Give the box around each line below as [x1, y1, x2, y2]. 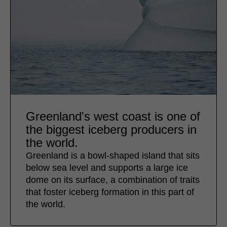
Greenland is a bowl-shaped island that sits [26, 150, 200, 161]
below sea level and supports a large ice [26, 163, 188, 173]
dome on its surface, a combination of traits [26, 175, 200, 185]
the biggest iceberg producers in [26, 123, 197, 137]
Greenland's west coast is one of [26, 109, 200, 124]
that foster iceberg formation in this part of [26, 187, 194, 198]
